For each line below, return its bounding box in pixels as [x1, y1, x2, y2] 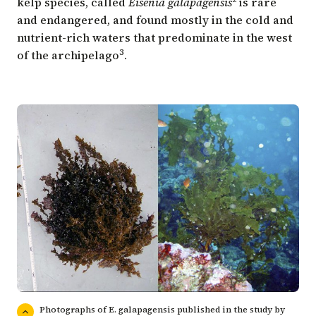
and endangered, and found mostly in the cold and [17, 11, 293, 28]
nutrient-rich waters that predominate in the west [17, 29, 292, 45]
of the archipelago [17, 47, 119, 63]
